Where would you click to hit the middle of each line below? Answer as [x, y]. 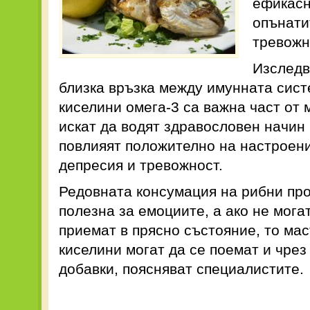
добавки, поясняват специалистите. [181, 269]
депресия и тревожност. [141, 165]
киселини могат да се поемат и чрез [183, 249]
